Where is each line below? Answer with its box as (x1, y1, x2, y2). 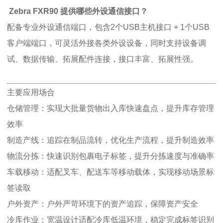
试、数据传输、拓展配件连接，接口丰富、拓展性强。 (7, 54, 198, 63)
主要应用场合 (7, 88, 55, 97)
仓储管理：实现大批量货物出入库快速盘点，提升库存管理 (7, 104, 214, 112)
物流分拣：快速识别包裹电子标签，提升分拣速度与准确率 (7, 151, 214, 160)
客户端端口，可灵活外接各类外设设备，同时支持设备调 (7, 38, 206, 47)
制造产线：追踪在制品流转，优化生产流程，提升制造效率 (7, 135, 214, 144)
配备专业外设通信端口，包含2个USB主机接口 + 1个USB (7, 22, 210, 31)
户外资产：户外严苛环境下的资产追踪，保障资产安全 (7, 199, 198, 208)
